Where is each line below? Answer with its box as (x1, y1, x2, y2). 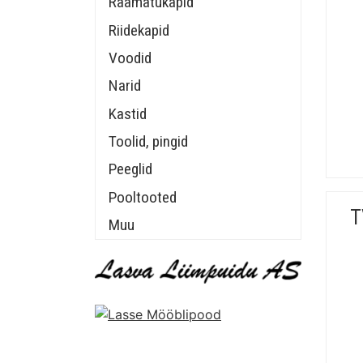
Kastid (109, 104, 147, 123)
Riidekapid (109, 20, 169, 40)
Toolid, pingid (109, 132, 188, 152)
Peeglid (109, 160, 152, 179)
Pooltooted (109, 187, 177, 207)
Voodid (109, 48, 152, 67)
